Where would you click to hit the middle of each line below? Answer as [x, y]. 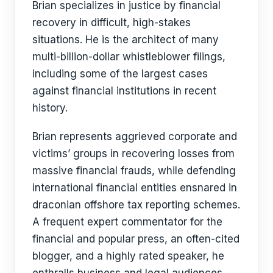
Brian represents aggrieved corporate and [135, 136]
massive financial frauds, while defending [134, 170]
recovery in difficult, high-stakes [112, 22]
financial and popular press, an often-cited [136, 239]
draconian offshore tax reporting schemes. [136, 204]
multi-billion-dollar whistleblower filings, [129, 56]
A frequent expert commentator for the [127, 222]
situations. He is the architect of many [126, 39]
